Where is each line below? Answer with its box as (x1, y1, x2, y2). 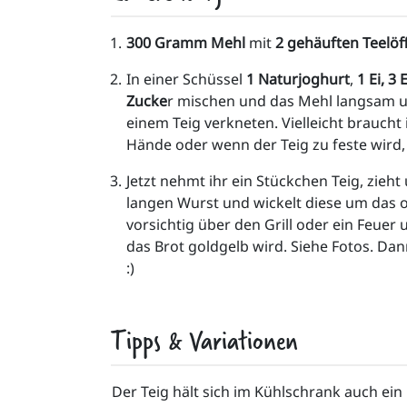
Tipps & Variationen (111, 320, 298, 359)
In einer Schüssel (126, 69, 246, 89)
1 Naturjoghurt (246, 69, 350, 89)
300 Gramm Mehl (126, 33, 249, 53)
